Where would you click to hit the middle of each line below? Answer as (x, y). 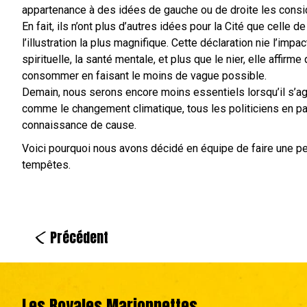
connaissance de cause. (79, 125)
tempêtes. (46, 164)
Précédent (79, 237)
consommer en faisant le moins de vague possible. (144, 75)
